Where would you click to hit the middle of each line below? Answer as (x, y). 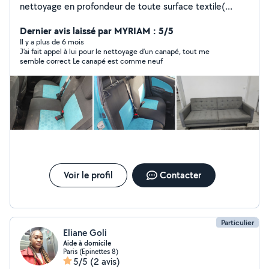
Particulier (237, 222)
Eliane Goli (85, 233)
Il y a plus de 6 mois (52, 42)
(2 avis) (105, 261)
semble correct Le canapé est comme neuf (91, 61)
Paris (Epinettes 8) (91, 251)
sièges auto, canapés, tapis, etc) (86, 18)
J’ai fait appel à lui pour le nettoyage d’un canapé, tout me (115, 51)
